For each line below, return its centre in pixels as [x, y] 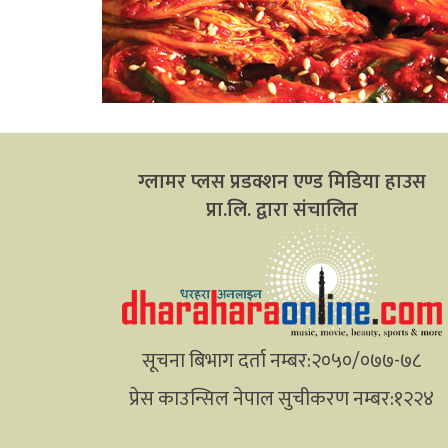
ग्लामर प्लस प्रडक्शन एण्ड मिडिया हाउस [281, 181]
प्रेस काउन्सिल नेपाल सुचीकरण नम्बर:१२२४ [282, 398]
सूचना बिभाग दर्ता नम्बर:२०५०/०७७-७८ [282, 360]
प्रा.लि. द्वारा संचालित [281, 209]
